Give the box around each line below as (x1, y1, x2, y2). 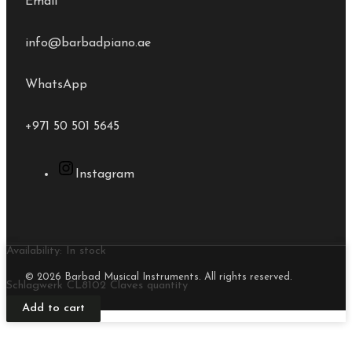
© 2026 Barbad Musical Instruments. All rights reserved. (25, 271, 292, 282)
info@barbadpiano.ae (25, 37, 151, 49)
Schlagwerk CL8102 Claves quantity (6, 279, 188, 291)
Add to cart (22, 302, 85, 314)
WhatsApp (25, 79, 87, 91)
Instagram (75, 168, 134, 181)
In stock (66, 244, 106, 257)
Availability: (6, 244, 62, 257)
